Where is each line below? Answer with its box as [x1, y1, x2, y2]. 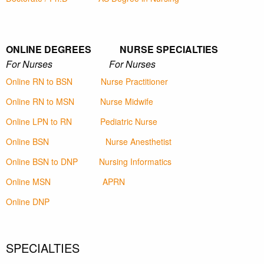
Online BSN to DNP [6, 156, 78, 168]
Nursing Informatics [99, 156, 171, 168]
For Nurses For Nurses [6, 57, 156, 71]
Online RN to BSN [6, 75, 72, 88]
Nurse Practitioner [101, 75, 168, 88]
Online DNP [6, 196, 49, 208]
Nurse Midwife [100, 95, 153, 108]
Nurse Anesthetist [105, 136, 171, 148]
